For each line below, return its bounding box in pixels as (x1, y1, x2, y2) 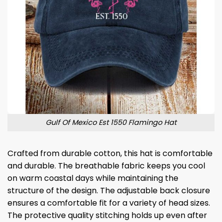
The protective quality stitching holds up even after (7, 209, 207, 221)
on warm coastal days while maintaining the (7, 172, 178, 184)
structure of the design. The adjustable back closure (7, 184, 210, 196)
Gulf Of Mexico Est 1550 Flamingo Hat (46, 117, 176, 128)
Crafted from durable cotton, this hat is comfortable (7, 147, 213, 159)
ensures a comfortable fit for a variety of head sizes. (7, 197, 210, 209)
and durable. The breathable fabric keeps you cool (7, 160, 205, 171)
